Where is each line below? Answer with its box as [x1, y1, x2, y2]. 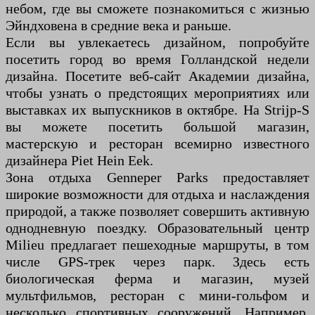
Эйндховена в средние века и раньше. [6, 18, 231, 34]
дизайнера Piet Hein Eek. [6, 153, 153, 169]
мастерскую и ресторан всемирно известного [6, 136, 309, 152]
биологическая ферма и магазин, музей [6, 271, 309, 287]
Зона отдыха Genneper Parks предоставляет [6, 169, 309, 186]
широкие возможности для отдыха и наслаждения [6, 186, 309, 202]
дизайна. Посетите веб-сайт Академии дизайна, [6, 68, 309, 84]
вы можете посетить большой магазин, [6, 119, 309, 135]
